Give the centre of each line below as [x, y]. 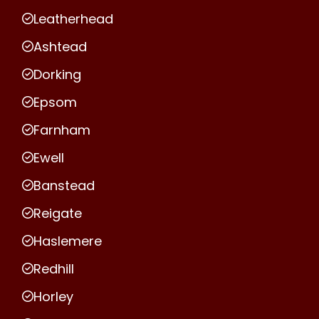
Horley [53, 296]
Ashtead [60, 46]
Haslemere [68, 241]
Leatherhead [73, 19]
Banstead [64, 185]
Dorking [57, 74]
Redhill [54, 268]
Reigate [58, 213]
